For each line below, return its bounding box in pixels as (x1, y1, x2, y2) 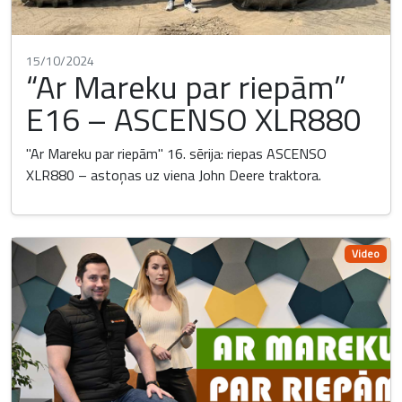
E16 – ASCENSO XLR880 (26, 94, 362, 144)
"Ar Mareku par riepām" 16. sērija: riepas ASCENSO (26, 143, 327, 165)
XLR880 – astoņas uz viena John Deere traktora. (26, 164, 321, 187)
